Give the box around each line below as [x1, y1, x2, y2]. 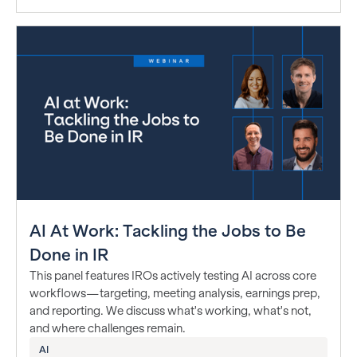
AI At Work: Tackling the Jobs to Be [29, 222, 306, 241]
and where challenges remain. [29, 322, 186, 335]
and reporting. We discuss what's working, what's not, [29, 304, 312, 318]
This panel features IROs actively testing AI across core [29, 269, 316, 283]
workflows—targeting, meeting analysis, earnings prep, [29, 287, 320, 300]
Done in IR [29, 245, 108, 265]
